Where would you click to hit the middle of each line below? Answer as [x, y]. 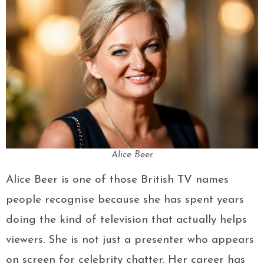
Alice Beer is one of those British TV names [117, 180]
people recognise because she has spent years [125, 200]
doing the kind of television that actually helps [126, 220]
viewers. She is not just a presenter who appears [130, 240]
